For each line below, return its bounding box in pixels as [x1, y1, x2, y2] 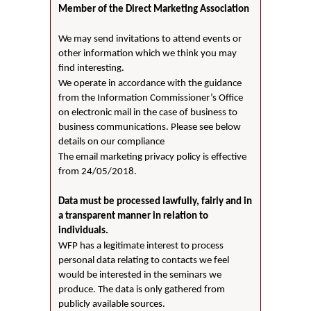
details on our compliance [58, 136, 165, 147]
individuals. [58, 225, 109, 236]
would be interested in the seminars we [58, 269, 222, 280]
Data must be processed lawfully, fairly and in [58, 196, 253, 207]
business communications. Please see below [58, 121, 242, 133]
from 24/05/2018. [58, 166, 137, 177]
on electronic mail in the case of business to [58, 107, 238, 118]
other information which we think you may [58, 48, 237, 59]
